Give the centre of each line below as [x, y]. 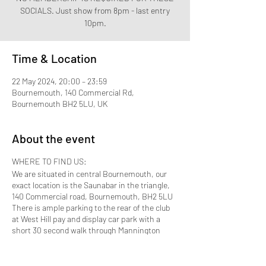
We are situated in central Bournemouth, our [89, 174]
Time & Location [54, 58]
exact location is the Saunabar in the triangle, [91, 185]
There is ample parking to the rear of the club [91, 208]
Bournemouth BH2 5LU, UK [60, 104]
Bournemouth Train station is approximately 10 [94, 253]
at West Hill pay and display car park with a [86, 219]
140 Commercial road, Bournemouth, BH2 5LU [92, 196]
